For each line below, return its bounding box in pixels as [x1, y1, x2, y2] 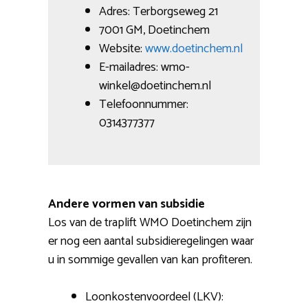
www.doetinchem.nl [145, 38, 243, 60]
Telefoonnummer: [99, 94, 188, 115]
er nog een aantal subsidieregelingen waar [48, 231, 254, 252]
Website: [99, 38, 145, 60]
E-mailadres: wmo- [99, 57, 190, 78]
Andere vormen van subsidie [48, 194, 205, 215]
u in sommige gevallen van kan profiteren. [48, 250, 252, 271]
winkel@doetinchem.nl [99, 76, 211, 97]
